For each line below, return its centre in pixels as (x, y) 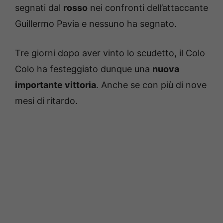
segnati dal (39, 7)
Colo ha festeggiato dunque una (84, 69)
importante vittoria (56, 85)
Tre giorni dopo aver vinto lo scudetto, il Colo (110, 53)
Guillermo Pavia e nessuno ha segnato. (96, 23)
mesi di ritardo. (46, 101)
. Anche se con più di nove (151, 85)
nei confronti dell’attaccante (148, 7)
